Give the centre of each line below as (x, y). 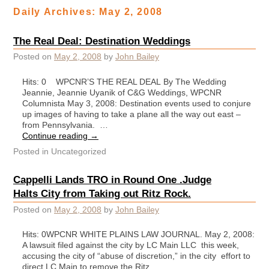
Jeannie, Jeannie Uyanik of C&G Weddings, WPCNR (122, 92)
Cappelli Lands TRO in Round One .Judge (112, 180)
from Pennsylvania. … (65, 125)
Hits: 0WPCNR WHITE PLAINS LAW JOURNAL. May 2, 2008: (138, 234)
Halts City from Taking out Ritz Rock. (102, 194)
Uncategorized (77, 151)
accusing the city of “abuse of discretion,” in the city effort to (136, 256)
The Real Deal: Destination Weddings (102, 41)
